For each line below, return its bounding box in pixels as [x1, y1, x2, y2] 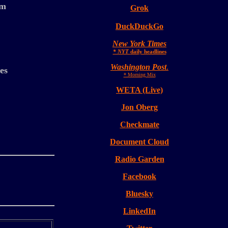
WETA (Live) [116, 85, 163, 94]
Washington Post [110, 63, 166, 71]
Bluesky [126, 189, 153, 198]
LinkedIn [123, 207, 156, 215]
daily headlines [130, 48, 166, 54]
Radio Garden [115, 155, 164, 163]
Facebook [123, 172, 156, 181]
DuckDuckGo [116, 22, 163, 31]
